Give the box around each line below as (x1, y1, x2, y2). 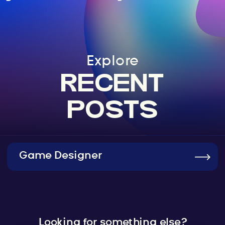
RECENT (60, 73, 165, 98)
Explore (86, 54, 139, 68)
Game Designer (19, 150, 102, 161)
